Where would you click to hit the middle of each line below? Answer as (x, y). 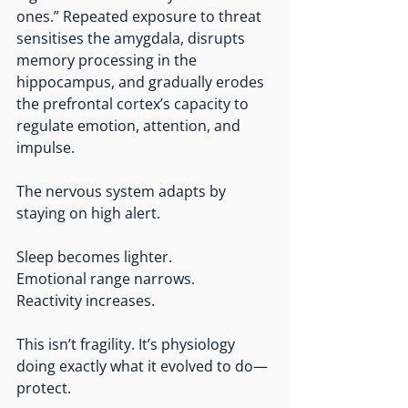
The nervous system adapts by (123, 191)
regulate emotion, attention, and (130, 125)
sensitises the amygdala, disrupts (133, 38)
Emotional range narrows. (106, 278)
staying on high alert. (88, 213)
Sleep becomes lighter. (94, 256)
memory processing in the (108, 60)
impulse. (46, 147)
